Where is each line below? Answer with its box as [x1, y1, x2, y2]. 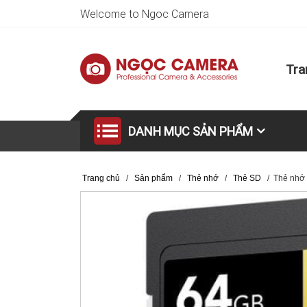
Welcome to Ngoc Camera [80, 7, 209, 21]
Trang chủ [82, 173, 120, 183]
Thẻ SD [233, 173, 261, 183]
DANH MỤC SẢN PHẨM [128, 123, 253, 139]
